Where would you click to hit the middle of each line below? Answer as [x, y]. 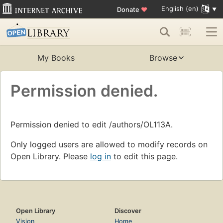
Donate [129, 9]
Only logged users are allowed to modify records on [109, 145]
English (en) [180, 9]
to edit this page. [144, 157]
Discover [128, 211]
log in [101, 157]
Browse [163, 58]
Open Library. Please [50, 157]
